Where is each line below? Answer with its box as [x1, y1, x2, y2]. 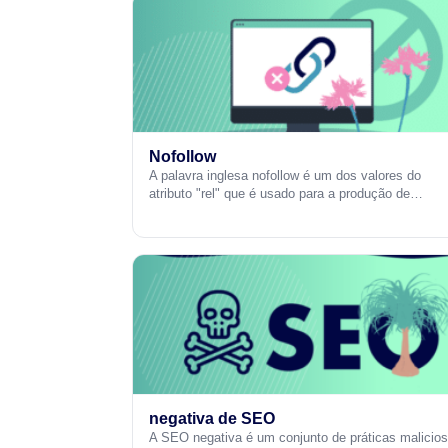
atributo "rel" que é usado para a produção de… [149, 186, 423, 201]
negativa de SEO [149, 410, 275, 427]
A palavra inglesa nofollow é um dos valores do [149, 168, 421, 183]
